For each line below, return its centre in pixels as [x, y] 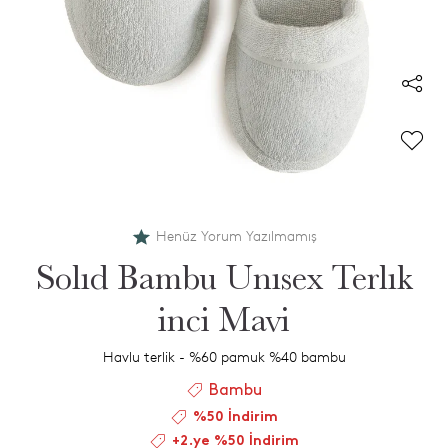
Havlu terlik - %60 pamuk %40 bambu [224, 357]
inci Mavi [224, 320]
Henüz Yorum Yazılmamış [236, 236]
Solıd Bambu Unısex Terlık [224, 278]
